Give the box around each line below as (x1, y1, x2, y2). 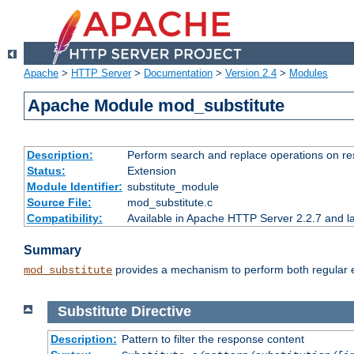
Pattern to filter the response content (121, 332, 304, 345)
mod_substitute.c (126, 196, 213, 209)
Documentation (144, 67, 213, 80)
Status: (26, 164, 66, 178)
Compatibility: (26, 212, 103, 225)
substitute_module (126, 180, 219, 194)
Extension (126, 164, 176, 178)
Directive (130, 303, 191, 320)
